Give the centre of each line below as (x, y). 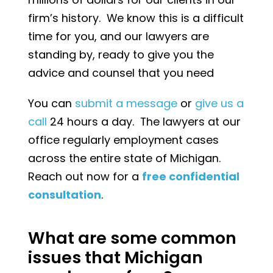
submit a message (126, 104)
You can (51, 104)
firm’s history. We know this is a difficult (136, 18)
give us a (219, 104)
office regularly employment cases (123, 140)
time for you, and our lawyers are (118, 37)
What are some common (132, 238)
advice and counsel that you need (121, 73)
